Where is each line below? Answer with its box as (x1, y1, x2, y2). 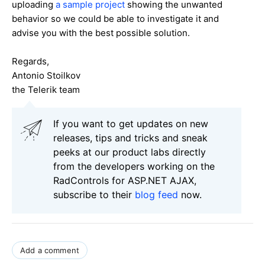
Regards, (12, 56, 49, 67)
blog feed (135, 189, 178, 201)
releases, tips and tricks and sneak (53, 132, 208, 144)
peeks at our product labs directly (53, 146, 206, 159)
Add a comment (20, 245, 80, 256)
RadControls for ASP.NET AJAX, (53, 174, 196, 187)
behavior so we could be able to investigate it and (12, 13, 219, 25)
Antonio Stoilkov (12, 70, 80, 82)
